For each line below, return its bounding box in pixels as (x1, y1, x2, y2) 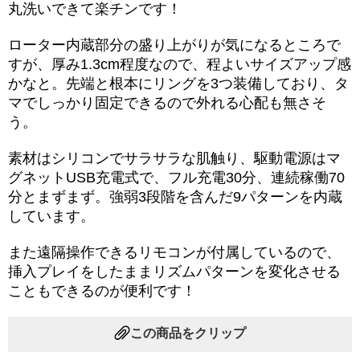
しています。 (8, 207, 95, 224)
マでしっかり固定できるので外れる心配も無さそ (8, 94, 326, 111)
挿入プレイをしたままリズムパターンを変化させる (8, 263, 341, 280)
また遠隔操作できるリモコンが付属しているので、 (8, 243, 341, 260)
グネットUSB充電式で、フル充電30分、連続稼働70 (8, 169, 345, 186)
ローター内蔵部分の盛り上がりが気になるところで (8, 36, 341, 53)
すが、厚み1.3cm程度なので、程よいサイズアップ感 (8, 55, 351, 72)
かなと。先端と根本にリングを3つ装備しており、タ (8, 75, 349, 92)
